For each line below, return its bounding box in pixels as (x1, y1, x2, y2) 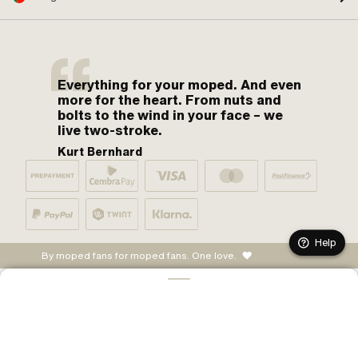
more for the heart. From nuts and (58, 91, 281, 109)
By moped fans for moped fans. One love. (42, 249, 237, 263)
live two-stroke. (58, 121, 162, 140)
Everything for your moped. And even (58, 76, 301, 94)
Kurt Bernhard (58, 144, 142, 161)
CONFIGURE (143, 300, 215, 316)
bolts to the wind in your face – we (58, 106, 283, 125)
